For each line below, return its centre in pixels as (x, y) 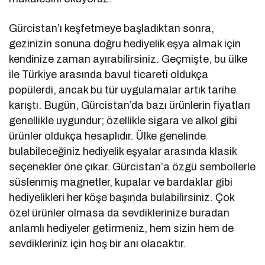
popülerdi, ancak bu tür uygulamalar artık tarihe (123, 90)
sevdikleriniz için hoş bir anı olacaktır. (98, 244)
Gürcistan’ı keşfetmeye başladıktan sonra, (112, 29)
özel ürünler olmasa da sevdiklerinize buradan (119, 213)
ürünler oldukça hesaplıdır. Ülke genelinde (108, 136)
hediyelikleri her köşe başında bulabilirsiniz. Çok (122, 198)
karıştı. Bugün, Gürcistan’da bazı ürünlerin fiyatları (130, 106)
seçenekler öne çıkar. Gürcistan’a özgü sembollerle (132, 167)
